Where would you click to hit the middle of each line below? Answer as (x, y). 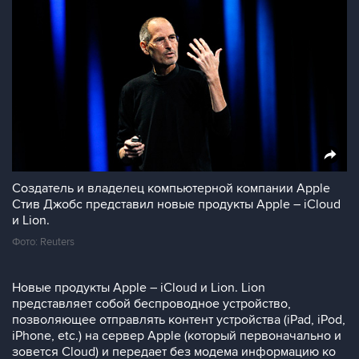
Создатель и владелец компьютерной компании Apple (171, 89)
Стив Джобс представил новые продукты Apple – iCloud (176, 105)
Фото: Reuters (43, 143)
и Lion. (31, 121)
